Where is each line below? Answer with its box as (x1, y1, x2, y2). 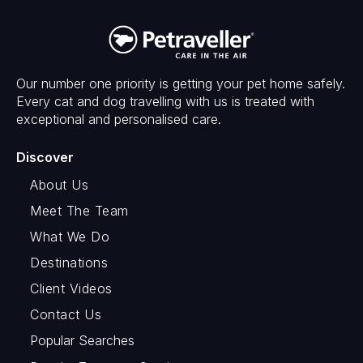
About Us (30, 176, 88, 193)
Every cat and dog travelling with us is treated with (16, 92, 314, 109)
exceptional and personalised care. (16, 110, 221, 127)
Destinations (30, 254, 108, 271)
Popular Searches (30, 331, 135, 348)
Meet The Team (30, 202, 129, 219)
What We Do (30, 228, 109, 245)
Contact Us (30, 305, 101, 322)
